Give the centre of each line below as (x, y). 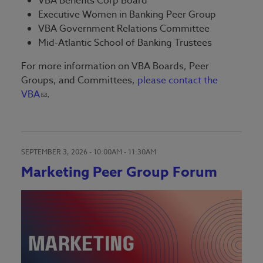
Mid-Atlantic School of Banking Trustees (125, 43)
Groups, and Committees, (79, 80)
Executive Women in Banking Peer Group (127, 15)
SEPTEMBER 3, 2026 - (57, 152)
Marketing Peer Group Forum (119, 173)
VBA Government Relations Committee (124, 29)
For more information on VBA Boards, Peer (115, 66)
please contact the (178, 80)
